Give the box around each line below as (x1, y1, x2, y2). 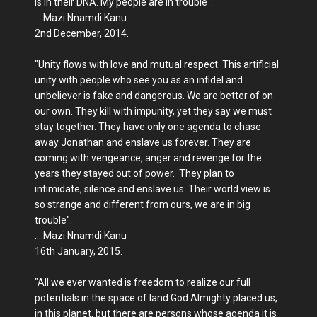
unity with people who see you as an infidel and (35, 74, 243, 86)
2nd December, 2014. (35, 28, 129, 39)
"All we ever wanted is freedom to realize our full (35, 277, 250, 288)
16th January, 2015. (35, 246, 122, 257)
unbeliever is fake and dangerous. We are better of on (35, 90, 273, 101)
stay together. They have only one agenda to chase (35, 121, 261, 132)
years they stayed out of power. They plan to (35, 168, 234, 179)
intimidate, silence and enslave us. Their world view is (35, 183, 270, 195)
